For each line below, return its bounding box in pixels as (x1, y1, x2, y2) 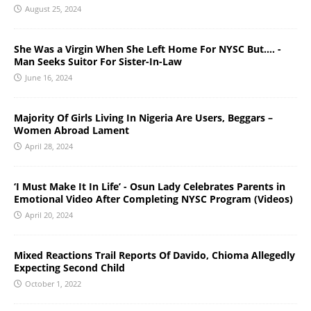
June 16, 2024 (25, 72, 72, 83)
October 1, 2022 (25, 278, 81, 289)
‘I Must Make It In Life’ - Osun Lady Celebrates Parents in (14, 179, 285, 193)
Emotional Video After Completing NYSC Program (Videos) (14, 192, 293, 205)
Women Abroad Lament (14, 123, 129, 137)
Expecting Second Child (14, 260, 125, 274)
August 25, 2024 (25, 3, 81, 14)
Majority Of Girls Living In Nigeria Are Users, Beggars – (14, 110, 273, 124)
